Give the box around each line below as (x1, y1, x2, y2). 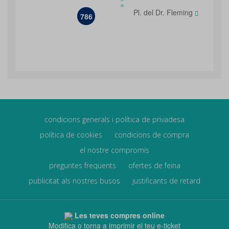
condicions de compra (114, 130, 189, 140)
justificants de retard (132, 176, 200, 186)
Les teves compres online (75, 210, 165, 220)
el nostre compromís (80, 145, 149, 155)
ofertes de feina (128, 161, 180, 170)
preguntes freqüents (49, 161, 116, 170)
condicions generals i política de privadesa (44, 114, 185, 124)
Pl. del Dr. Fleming (133, 7, 195, 17)
